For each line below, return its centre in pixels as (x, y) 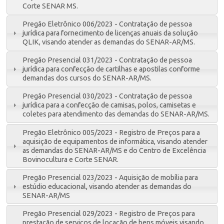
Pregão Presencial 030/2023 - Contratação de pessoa (107, 96)
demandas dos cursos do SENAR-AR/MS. (87, 78)
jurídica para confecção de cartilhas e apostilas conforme (111, 69)
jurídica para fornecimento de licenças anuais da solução (110, 33)
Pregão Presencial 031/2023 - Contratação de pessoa (107, 60)
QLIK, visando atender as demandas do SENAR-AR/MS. (109, 42)
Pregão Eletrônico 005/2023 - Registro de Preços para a (111, 132)
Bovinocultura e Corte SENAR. (71, 159)
